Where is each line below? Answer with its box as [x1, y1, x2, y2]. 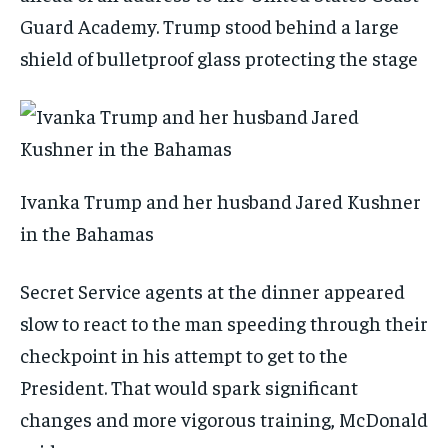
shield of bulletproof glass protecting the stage [20, 45, 418, 71]
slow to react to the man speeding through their [20, 310, 428, 336]
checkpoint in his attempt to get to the [20, 342, 348, 368]
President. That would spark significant [20, 374, 358, 400]
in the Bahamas [20, 220, 158, 246]
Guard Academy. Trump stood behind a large [20, 13, 399, 39]
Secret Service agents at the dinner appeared [20, 278, 405, 304]
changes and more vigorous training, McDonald [20, 406, 428, 432]
